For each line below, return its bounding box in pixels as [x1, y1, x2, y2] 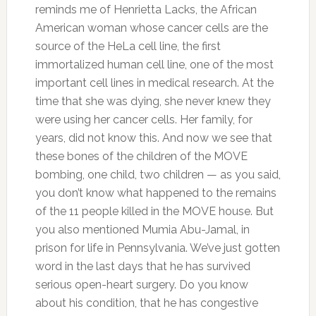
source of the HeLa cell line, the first [35, 39, 221, 53]
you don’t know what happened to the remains [35, 186, 276, 200]
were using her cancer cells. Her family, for [35, 113, 253, 126]
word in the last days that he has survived [35, 260, 250, 273]
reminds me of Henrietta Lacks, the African [35, 3, 257, 16]
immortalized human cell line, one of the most [35, 58, 274, 71]
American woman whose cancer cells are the [35, 21, 268, 35]
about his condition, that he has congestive [35, 296, 258, 310]
